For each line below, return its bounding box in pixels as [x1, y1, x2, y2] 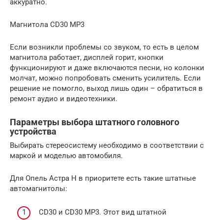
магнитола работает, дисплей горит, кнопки [10, 53, 164, 62]
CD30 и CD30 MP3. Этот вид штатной [37, 208, 166, 217]
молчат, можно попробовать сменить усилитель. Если [10, 73, 201, 82]
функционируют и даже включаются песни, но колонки [10, 63, 204, 72]
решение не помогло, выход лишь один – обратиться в [10, 83, 203, 93]
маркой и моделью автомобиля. [10, 151, 123, 160]
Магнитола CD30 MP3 [10, 20, 84, 29]
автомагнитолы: [10, 184, 67, 193]
